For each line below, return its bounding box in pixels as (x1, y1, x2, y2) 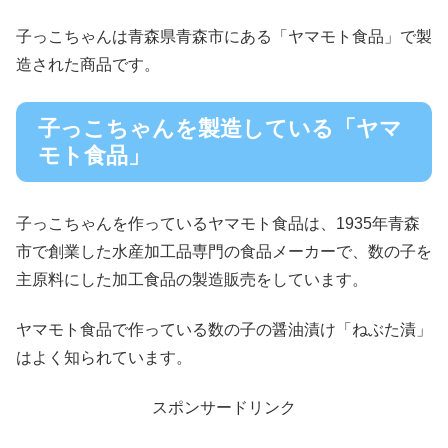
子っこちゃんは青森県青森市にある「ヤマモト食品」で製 (16, 28, 432, 46)
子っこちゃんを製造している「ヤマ (38, 115, 402, 141)
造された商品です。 (16, 56, 160, 74)
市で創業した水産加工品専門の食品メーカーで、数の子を (16, 242, 432, 260)
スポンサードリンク (152, 399, 296, 417)
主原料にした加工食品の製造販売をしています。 (16, 270, 368, 288)
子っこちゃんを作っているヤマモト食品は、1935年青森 (16, 214, 420, 232)
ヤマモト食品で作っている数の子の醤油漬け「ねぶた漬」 (16, 321, 432, 339)
